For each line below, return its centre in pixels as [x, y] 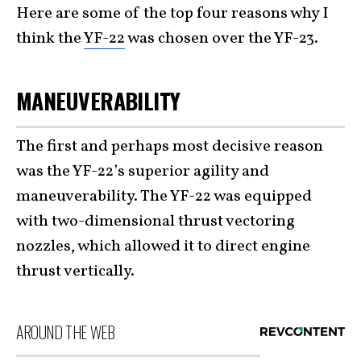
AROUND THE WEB [66, 332]
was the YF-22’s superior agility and [143, 172]
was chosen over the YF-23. [222, 38]
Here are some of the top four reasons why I [172, 13]
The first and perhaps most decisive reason [170, 147]
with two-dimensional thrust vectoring [156, 222]
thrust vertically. [75, 272]
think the [50, 38]
